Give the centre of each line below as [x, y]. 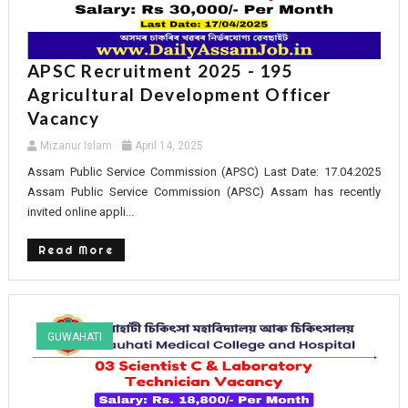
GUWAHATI [74, 337]
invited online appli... [80, 211]
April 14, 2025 [168, 145]
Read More [76, 250]
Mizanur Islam [76, 145]
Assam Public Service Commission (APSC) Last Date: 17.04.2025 [204, 171]
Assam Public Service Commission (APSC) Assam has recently [204, 191]
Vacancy [63, 117]
